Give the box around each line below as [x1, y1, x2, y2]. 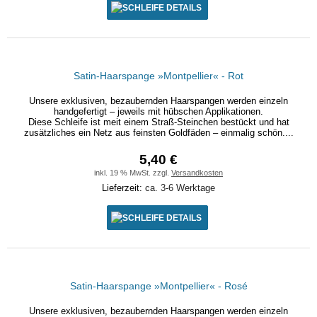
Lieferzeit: [102, 183, 145, 193]
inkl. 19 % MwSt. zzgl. [94, 168, 171, 177]
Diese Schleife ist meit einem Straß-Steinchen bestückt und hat [28, 117, 289, 127]
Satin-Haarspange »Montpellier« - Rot [74, 70, 243, 81]
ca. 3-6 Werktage [145, 183, 215, 193]
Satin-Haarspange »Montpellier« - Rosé [69, 280, 248, 292]
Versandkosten [171, 168, 223, 177]
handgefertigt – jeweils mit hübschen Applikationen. [54, 106, 263, 117]
